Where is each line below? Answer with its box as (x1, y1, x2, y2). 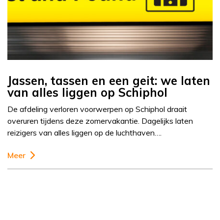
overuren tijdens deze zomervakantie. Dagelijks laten (7, 116, 193, 126)
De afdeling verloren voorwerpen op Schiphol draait (7, 104, 187, 114)
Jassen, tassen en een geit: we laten (7, 73, 210, 88)
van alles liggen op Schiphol (7, 85, 167, 100)
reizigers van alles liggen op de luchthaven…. (7, 128, 162, 138)
